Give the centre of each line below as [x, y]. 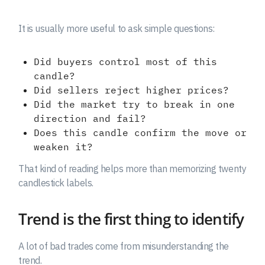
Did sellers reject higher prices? [131, 90]
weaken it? [63, 146]
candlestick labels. [56, 182]
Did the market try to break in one [134, 104]
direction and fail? [90, 118]
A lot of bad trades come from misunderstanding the [124, 246]
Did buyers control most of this [125, 61]
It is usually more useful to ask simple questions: [117, 28]
